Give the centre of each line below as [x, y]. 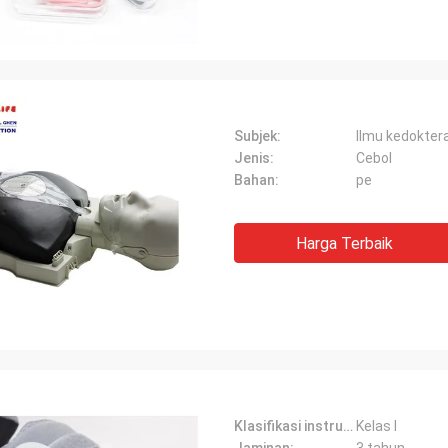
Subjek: [257, 136]
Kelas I [376, 426]
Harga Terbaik [344, 243]
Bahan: [256, 180]
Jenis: [254, 158]
